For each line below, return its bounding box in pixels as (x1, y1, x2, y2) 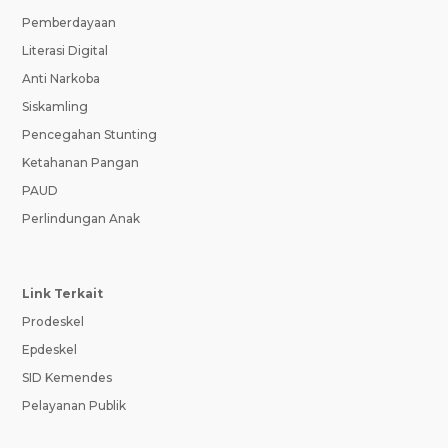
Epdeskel (22, 341, 78, 357)
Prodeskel (22, 313, 85, 329)
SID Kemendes (22, 369, 113, 385)
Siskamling (22, 99, 89, 115)
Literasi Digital (22, 43, 109, 59)
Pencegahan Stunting (22, 127, 158, 143)
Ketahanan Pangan (22, 155, 140, 171)
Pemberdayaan (22, 15, 117, 31)
